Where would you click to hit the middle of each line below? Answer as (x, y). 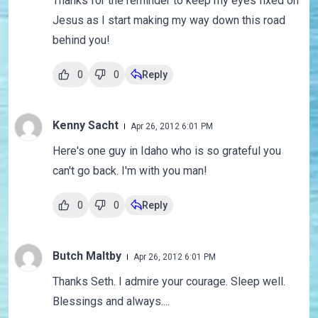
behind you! (81, 40)
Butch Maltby (88, 256)
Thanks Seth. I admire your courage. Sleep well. (169, 282)
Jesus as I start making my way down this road (169, 21)
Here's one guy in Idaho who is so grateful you (166, 151)
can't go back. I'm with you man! (130, 171)
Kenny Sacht (87, 126)
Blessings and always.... (111, 302)
